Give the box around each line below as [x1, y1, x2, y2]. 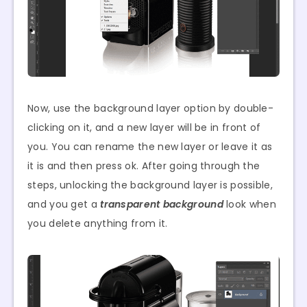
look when [223, 197, 276, 211]
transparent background [100, 197, 223, 211]
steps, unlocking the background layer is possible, [27, 177, 273, 192]
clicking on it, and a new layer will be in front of [27, 120, 261, 134]
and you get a [27, 197, 101, 211]
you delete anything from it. [27, 216, 168, 230]
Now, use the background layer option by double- [27, 101, 274, 115]
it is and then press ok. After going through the [27, 158, 260, 173]
